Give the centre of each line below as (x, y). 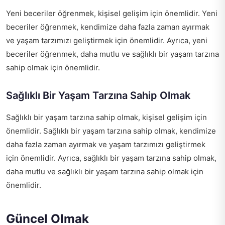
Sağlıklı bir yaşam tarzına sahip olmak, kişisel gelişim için (106, 118)
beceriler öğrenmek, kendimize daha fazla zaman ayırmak (108, 27)
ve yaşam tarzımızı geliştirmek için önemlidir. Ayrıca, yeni (107, 41)
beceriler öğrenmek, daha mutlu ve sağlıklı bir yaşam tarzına (113, 54)
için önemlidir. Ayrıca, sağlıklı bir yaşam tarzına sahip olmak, (111, 158)
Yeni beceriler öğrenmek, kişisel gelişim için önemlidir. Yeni (112, 14)
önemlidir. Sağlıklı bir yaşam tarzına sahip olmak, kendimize (111, 131)
